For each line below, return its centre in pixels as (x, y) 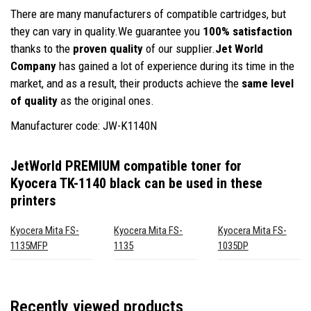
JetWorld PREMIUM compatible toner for (126, 166)
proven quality (108, 48)
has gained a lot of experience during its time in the (175, 66)
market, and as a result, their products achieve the (126, 83)
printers (33, 200)
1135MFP (29, 245)
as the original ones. (106, 100)
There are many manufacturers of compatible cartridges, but (148, 14)
